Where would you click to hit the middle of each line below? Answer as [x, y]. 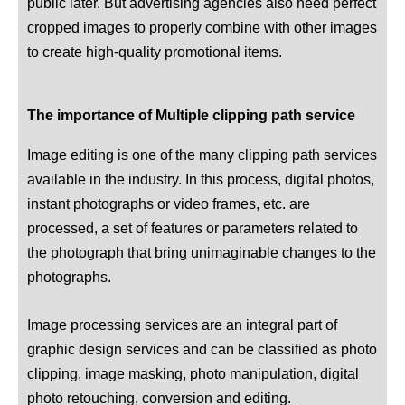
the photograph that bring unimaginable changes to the [202, 252]
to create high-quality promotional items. [155, 51]
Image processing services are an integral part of [182, 325]
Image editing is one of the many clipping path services [202, 154]
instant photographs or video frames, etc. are [169, 203]
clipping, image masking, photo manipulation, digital [193, 374]
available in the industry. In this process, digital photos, [201, 179]
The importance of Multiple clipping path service [191, 114]
